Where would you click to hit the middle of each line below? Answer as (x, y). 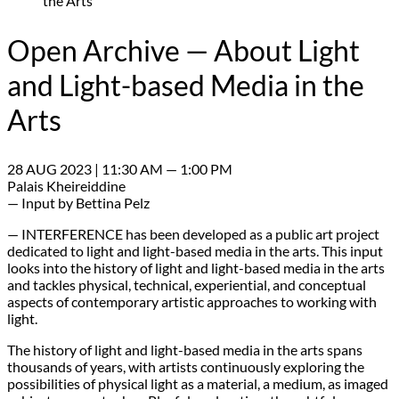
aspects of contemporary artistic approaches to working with (192, 302)
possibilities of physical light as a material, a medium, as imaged (198, 384)
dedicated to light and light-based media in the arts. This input (195, 251)
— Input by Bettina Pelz (78, 203)
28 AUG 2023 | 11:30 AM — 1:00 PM (120, 169)
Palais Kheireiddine (66, 186)
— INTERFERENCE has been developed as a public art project (193, 234)
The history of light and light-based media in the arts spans (185, 350)
